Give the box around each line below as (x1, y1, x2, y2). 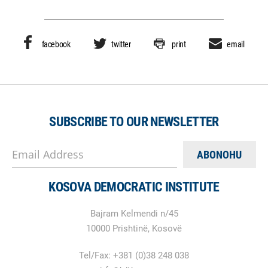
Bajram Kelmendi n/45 (90, 208, 178, 220)
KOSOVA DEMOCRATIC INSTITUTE (48, 179, 220, 195)
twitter (111, 39, 131, 50)
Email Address (12, 147, 84, 162)
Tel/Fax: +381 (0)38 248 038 (79, 250, 189, 261)
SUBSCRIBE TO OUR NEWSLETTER (49, 114, 219, 130)
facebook (41, 39, 71, 50)
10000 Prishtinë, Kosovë (86, 223, 182, 234)
